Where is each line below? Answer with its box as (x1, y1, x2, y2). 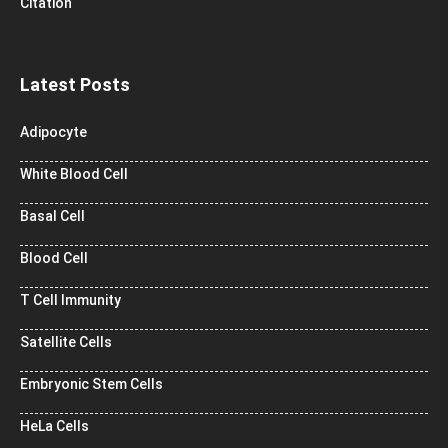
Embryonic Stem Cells (20, 376, 163, 393)
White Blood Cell (20, 166, 128, 183)
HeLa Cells (20, 418, 89, 435)
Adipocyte (20, 124, 87, 141)
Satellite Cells (20, 334, 112, 351)
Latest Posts (20, 74, 130, 96)
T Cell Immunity (20, 292, 121, 309)
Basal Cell (20, 208, 85, 225)
